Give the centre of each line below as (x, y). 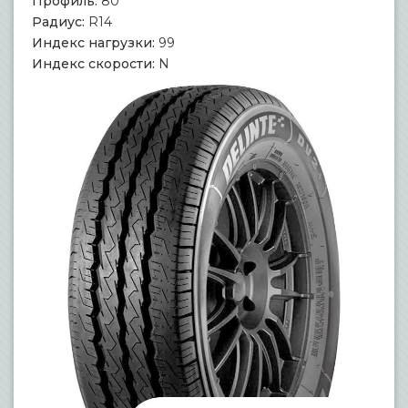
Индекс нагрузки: (93, 43)
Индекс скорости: (93, 64)
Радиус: (58, 22)
